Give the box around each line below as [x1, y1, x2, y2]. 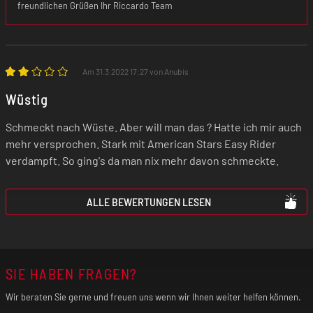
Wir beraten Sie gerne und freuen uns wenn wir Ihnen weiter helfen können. [6, 291, 301, 303]
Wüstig [6, 90, 48, 108]
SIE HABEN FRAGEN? [6, 264, 138, 282]
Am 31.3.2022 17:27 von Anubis [82, 66, 189, 76]
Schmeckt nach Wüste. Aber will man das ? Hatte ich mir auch [6, 119, 302, 133]
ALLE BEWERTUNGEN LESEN [87, 194, 211, 208]
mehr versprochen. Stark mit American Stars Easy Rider [6, 136, 276, 150]
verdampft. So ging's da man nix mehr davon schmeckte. [6, 153, 279, 167]
